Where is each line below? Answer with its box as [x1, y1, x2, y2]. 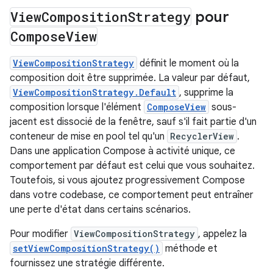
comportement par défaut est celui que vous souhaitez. [10, 160, 255, 172]
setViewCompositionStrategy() [13, 243, 160, 254]
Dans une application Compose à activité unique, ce [10, 145, 235, 157]
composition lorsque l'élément [10, 101, 144, 113]
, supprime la [179, 87, 233, 99]
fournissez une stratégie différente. [10, 257, 165, 269]
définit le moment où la [137, 57, 239, 69]
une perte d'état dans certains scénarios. [10, 204, 191, 216]
